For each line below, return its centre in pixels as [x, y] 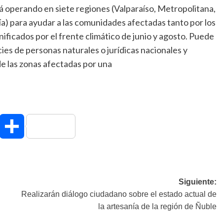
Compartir [42, 126]
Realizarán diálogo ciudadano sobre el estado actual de [119, 194]
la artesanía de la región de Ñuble [157, 206]
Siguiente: [197, 182]
